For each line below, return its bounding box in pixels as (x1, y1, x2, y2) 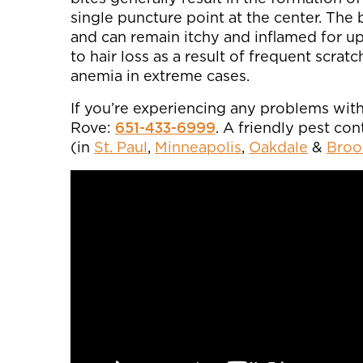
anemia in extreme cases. (70, 67, 250, 84)
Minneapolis (155, 139, 241, 156)
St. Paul (94, 139, 147, 156)
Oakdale (249, 139, 308, 156)
